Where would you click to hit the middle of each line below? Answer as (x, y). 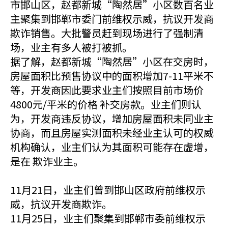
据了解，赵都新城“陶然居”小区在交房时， (112, 61)
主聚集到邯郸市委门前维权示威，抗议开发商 (112, 19)
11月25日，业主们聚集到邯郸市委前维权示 (108, 218)
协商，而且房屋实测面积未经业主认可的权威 (112, 133)
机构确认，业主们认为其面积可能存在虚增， (112, 147)
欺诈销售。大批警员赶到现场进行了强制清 (107, 33)
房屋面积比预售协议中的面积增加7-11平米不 (112, 76)
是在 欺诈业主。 (47, 161)
